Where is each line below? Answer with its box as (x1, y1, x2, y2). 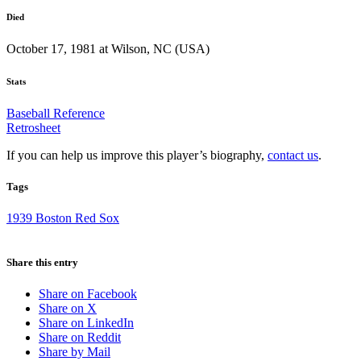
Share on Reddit (39, 330, 121, 345)
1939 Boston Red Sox (6, 210, 119, 225)
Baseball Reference (6, 106, 105, 120)
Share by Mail (39, 345, 110, 359)
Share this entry (6, 256, 78, 269)
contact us (268, 147, 318, 162)
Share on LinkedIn (39, 316, 134, 330)
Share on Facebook (39, 287, 137, 301)
